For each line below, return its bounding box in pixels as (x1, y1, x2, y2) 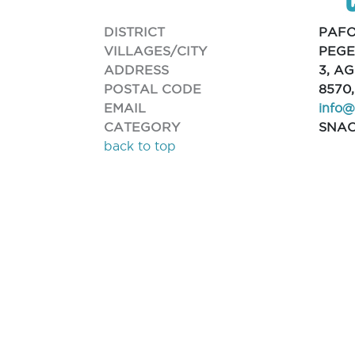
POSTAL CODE (104, 81, 202, 96)
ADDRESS (104, 62, 170, 77)
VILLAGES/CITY (104, 43, 208, 58)
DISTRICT (104, 24, 166, 39)
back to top (104, 139, 177, 153)
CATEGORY (104, 119, 181, 134)
